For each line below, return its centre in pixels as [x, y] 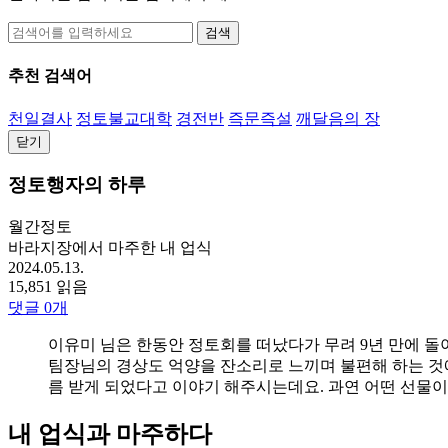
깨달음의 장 [338, 118]
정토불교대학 [124, 118]
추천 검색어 [50, 76]
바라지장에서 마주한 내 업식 [110, 247]
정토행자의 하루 [77, 185]
